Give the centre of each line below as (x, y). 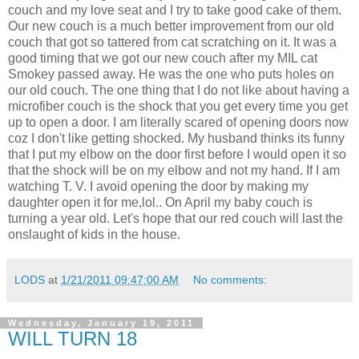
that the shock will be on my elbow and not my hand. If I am (174, 171)
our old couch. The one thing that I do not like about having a (179, 91)
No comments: (230, 280)
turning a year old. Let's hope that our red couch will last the (175, 219)
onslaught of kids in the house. (94, 235)
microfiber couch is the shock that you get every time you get (178, 107)
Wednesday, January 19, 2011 (101, 323)
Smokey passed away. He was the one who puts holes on (171, 75)
